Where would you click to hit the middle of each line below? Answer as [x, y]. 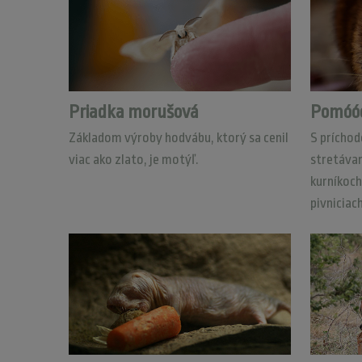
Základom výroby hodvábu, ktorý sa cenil [178, 138]
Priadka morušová [133, 112]
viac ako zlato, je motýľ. [133, 160]
